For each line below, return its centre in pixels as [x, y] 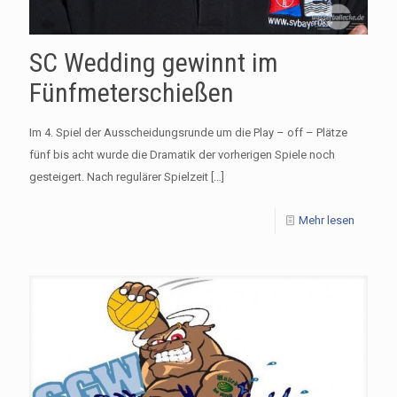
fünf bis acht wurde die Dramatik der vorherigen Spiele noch [182, 154]
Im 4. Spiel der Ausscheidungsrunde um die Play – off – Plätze [188, 132]
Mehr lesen [327, 220]
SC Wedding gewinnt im [154, 62]
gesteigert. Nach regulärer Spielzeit [119, 176]
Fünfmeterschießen [132, 92]
